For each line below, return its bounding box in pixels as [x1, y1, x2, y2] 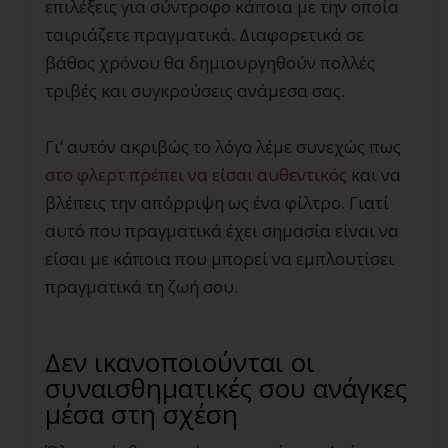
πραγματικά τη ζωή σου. [45, 275, 238, 299]
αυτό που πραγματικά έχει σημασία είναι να [45, 219, 399, 243]
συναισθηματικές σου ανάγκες [45, 370, 407, 407]
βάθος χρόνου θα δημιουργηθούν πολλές [45, 51, 375, 75]
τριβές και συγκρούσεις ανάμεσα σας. [45, 79, 345, 103]
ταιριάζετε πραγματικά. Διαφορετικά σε [45, 23, 364, 47]
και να [347, 163, 401, 187]
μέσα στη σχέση [45, 396, 238, 433]
